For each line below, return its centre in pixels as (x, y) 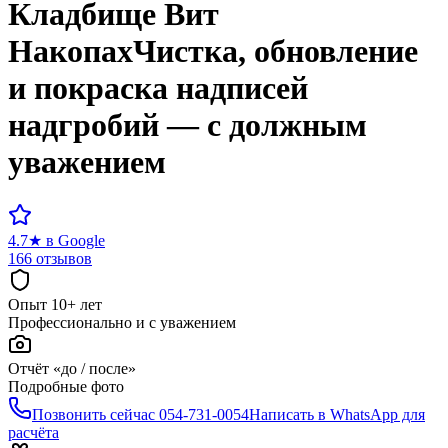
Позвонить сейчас (93, 414)
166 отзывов (50, 258)
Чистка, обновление (275, 51)
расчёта (33, 432)
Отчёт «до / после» (72, 368)
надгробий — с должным (187, 125)
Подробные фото (66, 386)
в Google (75, 240)
